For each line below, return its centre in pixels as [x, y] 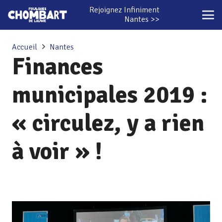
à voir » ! [57, 151]
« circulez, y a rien [108, 123]
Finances [57, 67]
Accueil [25, 47]
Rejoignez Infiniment [124, 10]
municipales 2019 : [110, 95]
